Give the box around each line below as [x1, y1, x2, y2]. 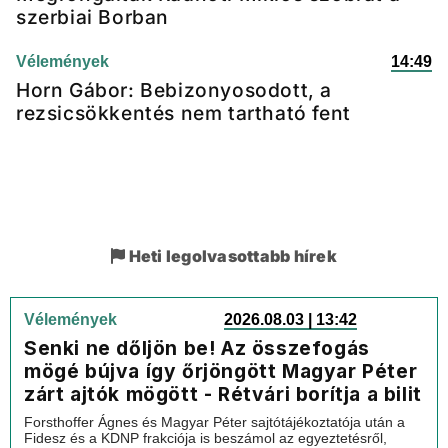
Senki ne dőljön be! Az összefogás [24, 336, 370, 360]
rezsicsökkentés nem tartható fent [16, 101, 351, 125]
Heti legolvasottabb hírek [125, 246, 337, 266]
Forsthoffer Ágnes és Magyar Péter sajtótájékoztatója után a [24, 414, 405, 430]
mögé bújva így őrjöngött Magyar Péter [24, 359, 418, 383]
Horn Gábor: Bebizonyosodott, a [16, 78, 333, 102]
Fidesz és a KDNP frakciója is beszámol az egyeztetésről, [24, 430, 387, 446]
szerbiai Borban [16, 5, 169, 29]
